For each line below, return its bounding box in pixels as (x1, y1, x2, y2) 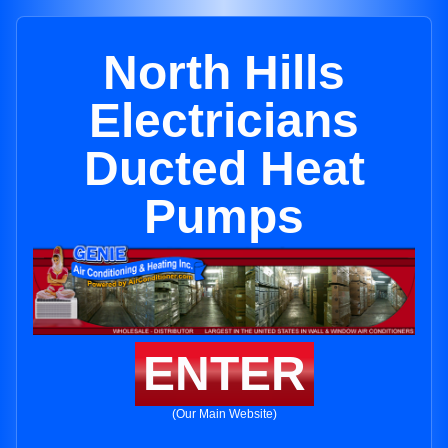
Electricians (89, 94, 359, 147)
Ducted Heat (83, 142, 365, 195)
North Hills (103, 46, 345, 99)
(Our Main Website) (171, 407, 277, 422)
